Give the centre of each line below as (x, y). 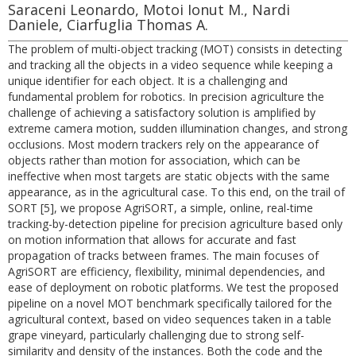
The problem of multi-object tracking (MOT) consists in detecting (175, 49)
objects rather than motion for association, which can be (154, 160)
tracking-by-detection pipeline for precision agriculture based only (175, 224)
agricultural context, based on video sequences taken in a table (170, 319)
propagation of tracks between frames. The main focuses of (163, 255)
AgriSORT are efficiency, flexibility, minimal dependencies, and (166, 271)
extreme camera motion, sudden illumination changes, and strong (178, 128)
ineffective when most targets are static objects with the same (169, 176)
